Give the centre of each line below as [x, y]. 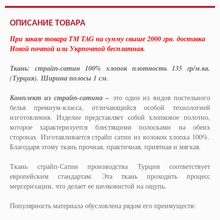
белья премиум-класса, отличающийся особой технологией [110, 107]
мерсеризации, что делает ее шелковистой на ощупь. [88, 186]
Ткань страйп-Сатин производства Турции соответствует [110, 166]
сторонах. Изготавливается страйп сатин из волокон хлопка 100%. [110, 137]
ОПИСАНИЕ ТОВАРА [48, 23]
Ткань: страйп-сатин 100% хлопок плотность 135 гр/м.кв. [110, 68]
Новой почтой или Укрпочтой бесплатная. [78, 48]
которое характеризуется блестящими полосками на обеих [110, 127]
